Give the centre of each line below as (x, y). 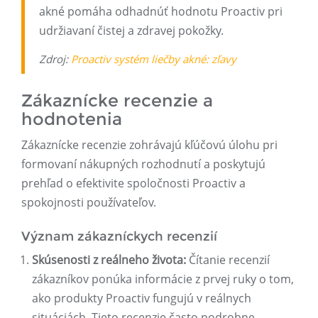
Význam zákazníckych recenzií (119, 237)
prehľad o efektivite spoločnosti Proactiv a (133, 183)
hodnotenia (72, 119)
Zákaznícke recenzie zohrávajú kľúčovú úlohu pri (149, 145)
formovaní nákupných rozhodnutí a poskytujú (143, 164)
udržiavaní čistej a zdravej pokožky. (131, 31)
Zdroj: (55, 59)
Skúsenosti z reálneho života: (109, 260)
